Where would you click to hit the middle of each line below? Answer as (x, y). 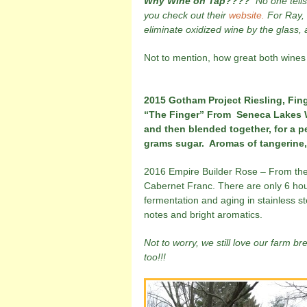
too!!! (155, 257)
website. (247, 15)
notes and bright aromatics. (203, 214)
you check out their (186, 15)
